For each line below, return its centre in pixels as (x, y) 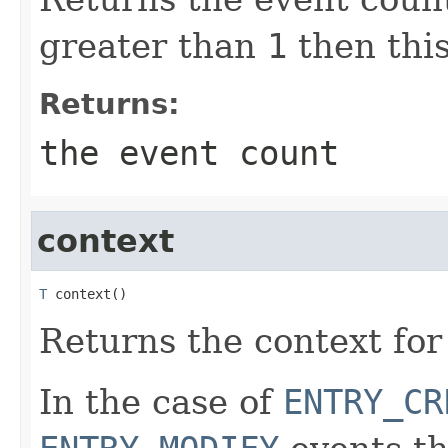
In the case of (161, 401)
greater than (153, 45)
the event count (189, 152)
